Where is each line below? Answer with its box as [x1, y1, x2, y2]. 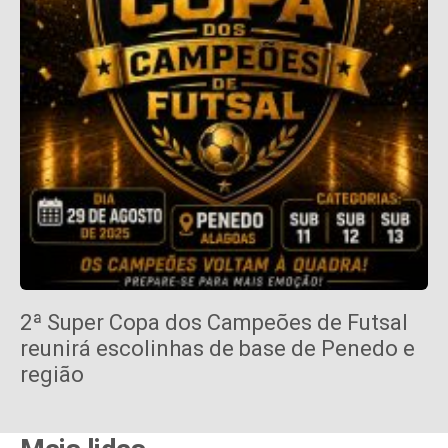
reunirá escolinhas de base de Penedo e [20, 336, 415, 362]
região [20, 362, 84, 388]
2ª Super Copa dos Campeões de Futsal [20, 310, 408, 336]
